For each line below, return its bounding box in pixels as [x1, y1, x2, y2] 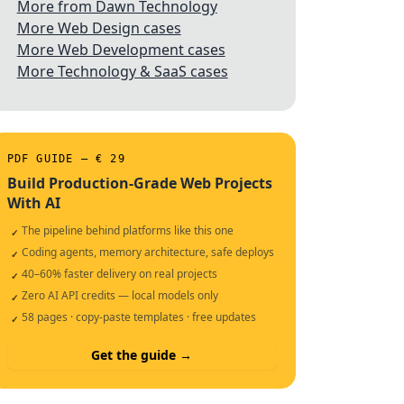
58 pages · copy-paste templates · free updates [21, 309, 256, 325]
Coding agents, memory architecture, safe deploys [21, 244, 274, 260]
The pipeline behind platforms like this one [21, 223, 234, 238]
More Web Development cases [16, 40, 225, 60]
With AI [6, 193, 60, 213]
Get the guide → [91, 346, 193, 363]
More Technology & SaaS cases [16, 61, 228, 81]
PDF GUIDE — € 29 [6, 152, 125, 165]
